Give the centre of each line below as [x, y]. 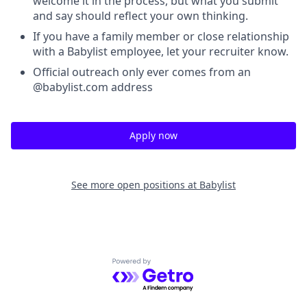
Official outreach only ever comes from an [142, 72]
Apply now [153, 135]
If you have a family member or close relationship [161, 36]
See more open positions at [135, 185]
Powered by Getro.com [172, 266]
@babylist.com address [93, 87]
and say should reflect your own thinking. [140, 16]
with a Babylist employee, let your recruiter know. [161, 51]
